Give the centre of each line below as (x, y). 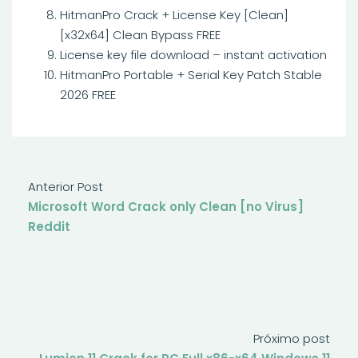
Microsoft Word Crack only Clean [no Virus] (166, 207)
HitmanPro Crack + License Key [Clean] (174, 15)
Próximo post (292, 338)
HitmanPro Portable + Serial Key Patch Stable (191, 75)
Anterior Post (66, 187)
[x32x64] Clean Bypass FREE (140, 35)
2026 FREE (88, 95)
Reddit (49, 227)
